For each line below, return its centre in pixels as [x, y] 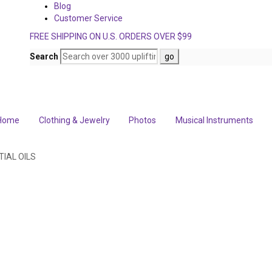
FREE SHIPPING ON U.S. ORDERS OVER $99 [111, 36]
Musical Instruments [214, 120]
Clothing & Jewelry [74, 120]
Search [44, 56]
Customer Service [88, 18]
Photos [142, 120]
